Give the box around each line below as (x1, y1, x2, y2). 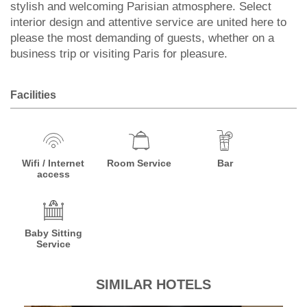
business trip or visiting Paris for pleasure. (10, 47, 228, 60)
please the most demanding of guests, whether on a (10, 32, 274, 45)
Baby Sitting (24, 228, 82, 238)
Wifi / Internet (22, 158, 85, 169)
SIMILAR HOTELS (96, 277, 211, 292)
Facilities (10, 89, 56, 101)
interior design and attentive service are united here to (10, 16, 286, 29)
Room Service (107, 158, 172, 169)
